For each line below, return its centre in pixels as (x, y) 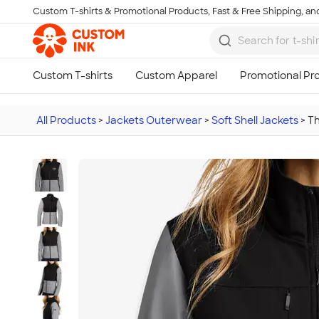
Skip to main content (68, 18)
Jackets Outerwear (154, 120)
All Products (66, 120)
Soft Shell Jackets (255, 120)
